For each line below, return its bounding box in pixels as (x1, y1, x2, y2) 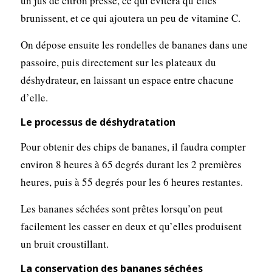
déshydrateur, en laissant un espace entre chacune (20, 73, 234, 87)
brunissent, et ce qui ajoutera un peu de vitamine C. (20, 11, 240, 25)
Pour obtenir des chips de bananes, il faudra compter (20, 140, 246, 154)
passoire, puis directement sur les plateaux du (20, 55, 216, 70)
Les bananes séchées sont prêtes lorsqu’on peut (20, 202, 223, 216)
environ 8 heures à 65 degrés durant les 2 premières (20, 157, 242, 172)
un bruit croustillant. (20, 237, 109, 251)
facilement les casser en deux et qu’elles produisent (20, 219, 242, 234)
